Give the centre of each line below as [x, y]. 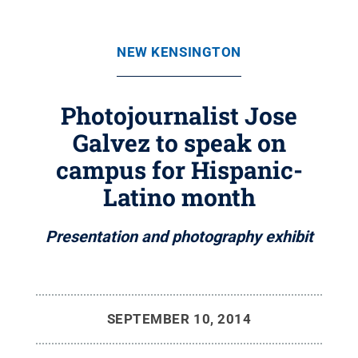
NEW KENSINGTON [179, 52]
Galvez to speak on [179, 143]
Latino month [179, 197]
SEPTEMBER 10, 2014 [179, 319]
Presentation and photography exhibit [179, 237]
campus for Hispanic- [179, 170]
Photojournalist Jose [179, 115]
